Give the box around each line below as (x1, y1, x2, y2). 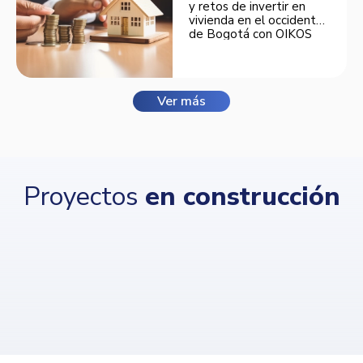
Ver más (157, 92, 206, 111)
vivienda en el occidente (189, 11, 324, 28)
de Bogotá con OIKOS (189, 25, 313, 42)
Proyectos (23, 179, 145, 215)
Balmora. (189, 39, 239, 56)
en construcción (144, 179, 340, 215)
